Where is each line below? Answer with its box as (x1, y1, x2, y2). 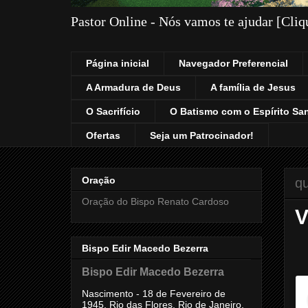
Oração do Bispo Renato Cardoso (82, 195, 229, 207)
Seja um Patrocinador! (150, 129, 254, 141)
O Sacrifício (86, 105, 140, 117)
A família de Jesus (210, 82, 296, 93)
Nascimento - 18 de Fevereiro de (82, 287, 225, 299)
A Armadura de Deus (86, 82, 181, 93)
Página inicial (86, 58, 149, 69)
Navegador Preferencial (179, 58, 288, 69)
